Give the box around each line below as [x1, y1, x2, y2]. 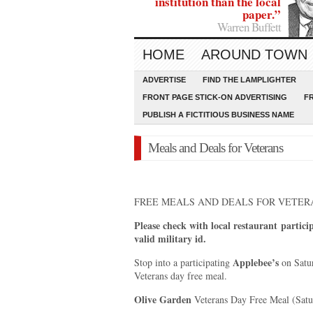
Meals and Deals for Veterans [148, 140, 283, 155]
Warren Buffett [217, 19, 281, 35]
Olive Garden [134, 292, 194, 307]
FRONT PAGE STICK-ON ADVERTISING [143, 93, 287, 101]
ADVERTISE [143, 75, 186, 84]
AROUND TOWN [201, 47, 307, 62]
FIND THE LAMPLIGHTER [203, 75, 296, 84]
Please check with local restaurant [134, 218, 281, 233]
